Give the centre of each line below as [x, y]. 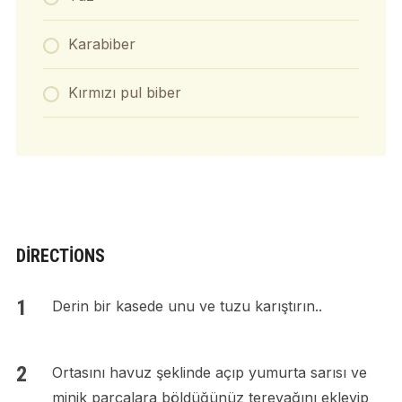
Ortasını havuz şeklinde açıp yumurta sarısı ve [209, 373]
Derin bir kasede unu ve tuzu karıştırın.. [187, 306]
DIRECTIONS [60, 256]
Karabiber [101, 44]
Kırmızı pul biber [124, 93]
